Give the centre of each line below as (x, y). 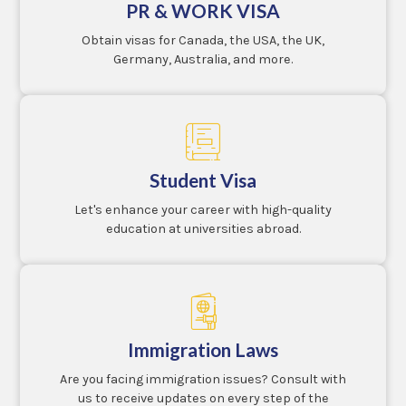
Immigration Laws (203, 349)
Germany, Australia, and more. (203, 60)
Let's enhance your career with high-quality (203, 209)
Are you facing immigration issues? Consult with (203, 379)
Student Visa (203, 179)
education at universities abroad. (203, 228)
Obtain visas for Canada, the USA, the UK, (203, 41)
